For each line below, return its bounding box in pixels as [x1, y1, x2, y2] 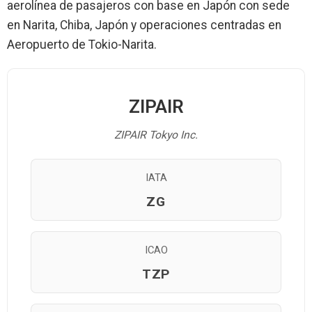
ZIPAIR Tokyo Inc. [114, 128, 198, 141]
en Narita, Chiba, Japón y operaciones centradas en [7, 18, 281, 32]
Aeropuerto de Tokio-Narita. [7, 38, 157, 52]
